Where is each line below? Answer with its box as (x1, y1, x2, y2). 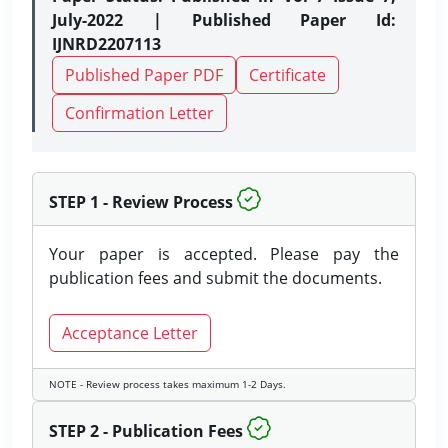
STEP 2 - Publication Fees (49, 420, 243, 442)
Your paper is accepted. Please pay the (49, 243, 399, 265)
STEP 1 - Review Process (49, 191, 233, 213)
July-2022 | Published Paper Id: (52, 9, 396, 31)
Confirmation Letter (65, 102, 214, 124)
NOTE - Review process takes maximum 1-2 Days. (49, 377, 286, 391)
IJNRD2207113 (52, 33, 161, 55)
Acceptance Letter (62, 322, 198, 344)
